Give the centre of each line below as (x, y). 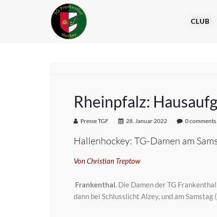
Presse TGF (94, 121)
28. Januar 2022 (147, 121)
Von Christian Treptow (107, 161)
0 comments (201, 121)
